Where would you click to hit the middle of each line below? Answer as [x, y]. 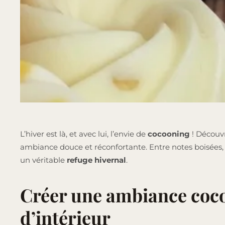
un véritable [43, 160]
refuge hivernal [96, 160]
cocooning [170, 134]
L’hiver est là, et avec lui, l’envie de [84, 134]
